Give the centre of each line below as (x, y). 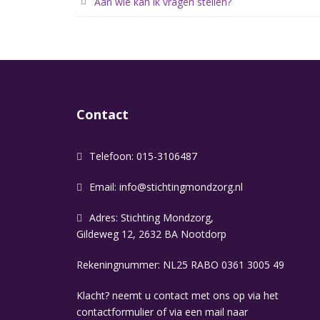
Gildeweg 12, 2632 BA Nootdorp (151, 234)
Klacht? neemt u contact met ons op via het (177, 295)
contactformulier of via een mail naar (162, 312)
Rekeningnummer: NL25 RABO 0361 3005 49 (180, 265)
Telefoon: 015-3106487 (143, 156)
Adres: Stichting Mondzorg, (151, 217)
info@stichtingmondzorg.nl (181, 187)
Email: (104, 187)
